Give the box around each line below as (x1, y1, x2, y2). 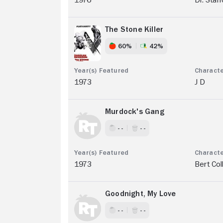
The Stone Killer (105, 25, 164, 33)
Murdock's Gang (105, 107, 164, 115)
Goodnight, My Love (105, 189, 176, 198)
